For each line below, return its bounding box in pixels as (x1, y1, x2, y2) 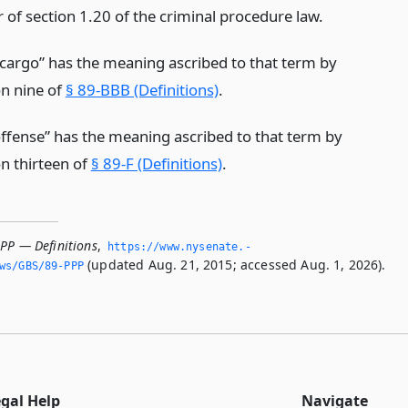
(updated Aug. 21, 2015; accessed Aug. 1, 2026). (83, 255, 386, 273)
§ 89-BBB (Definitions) (65, 78, 219, 100)
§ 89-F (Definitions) (90, 152, 222, 174)
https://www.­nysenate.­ (107, 240, 251, 253)
